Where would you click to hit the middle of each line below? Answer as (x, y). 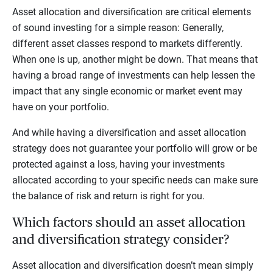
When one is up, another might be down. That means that (135, 60)
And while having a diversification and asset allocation (129, 133)
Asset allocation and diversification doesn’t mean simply (133, 266)
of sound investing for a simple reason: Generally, (118, 28)
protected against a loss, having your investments (119, 165)
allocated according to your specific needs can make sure (135, 180)
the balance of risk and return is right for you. (110, 196)
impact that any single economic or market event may (127, 91)
